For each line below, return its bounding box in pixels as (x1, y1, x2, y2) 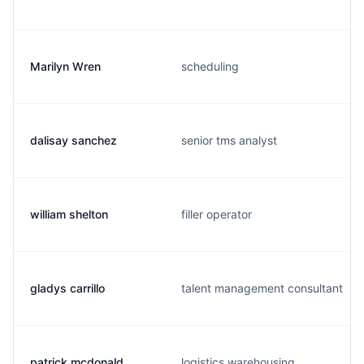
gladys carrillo (30, 281, 105, 295)
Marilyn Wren (30, 59, 101, 73)
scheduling (181, 59, 239, 73)
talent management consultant (181, 281, 343, 295)
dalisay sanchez (30, 133, 117, 147)
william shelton (30, 207, 108, 221)
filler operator (181, 207, 252, 221)
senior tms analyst (181, 133, 277, 147)
